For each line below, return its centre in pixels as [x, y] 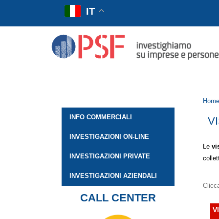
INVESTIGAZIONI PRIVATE [110, 156]
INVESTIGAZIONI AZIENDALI [113, 176]
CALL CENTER [118, 198]
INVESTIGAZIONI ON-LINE [109, 137]
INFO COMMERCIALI [101, 117]
